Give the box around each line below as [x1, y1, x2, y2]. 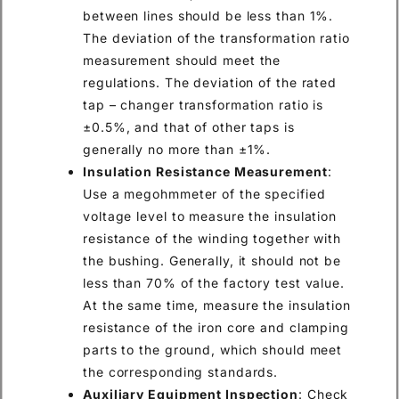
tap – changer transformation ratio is [83, 96, 324, 112]
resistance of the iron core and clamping [83, 319, 349, 335]
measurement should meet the [83, 52, 281, 68]
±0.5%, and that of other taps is [83, 118, 295, 134]
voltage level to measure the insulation [83, 208, 338, 224]
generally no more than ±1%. [83, 141, 272, 157]
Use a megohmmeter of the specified [83, 185, 326, 201]
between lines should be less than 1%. [83, 7, 334, 23]
